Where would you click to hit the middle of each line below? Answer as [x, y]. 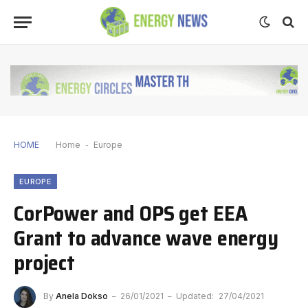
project [44, 262]
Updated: [195, 296]
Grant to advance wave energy [146, 238]
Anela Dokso [82, 296]
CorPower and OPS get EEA [131, 213]
